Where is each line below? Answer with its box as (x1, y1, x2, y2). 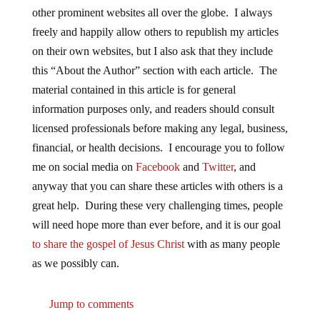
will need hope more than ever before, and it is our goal (31, 219, 281, 231)
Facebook (135, 161, 180, 174)
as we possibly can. (31, 257, 119, 270)
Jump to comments (46, 298, 134, 311)
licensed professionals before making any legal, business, (31, 122, 288, 135)
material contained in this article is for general (31, 84, 236, 96)
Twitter (201, 161, 234, 174)
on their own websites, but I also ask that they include (31, 45, 273, 58)
